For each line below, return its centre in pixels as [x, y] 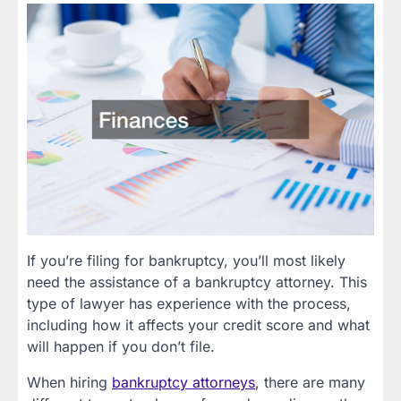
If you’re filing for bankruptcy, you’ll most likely [186, 260]
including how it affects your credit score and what [198, 324]
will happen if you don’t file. [121, 346]
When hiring [69, 382]
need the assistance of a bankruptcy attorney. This [197, 282]
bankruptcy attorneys [183, 382]
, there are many [310, 382]
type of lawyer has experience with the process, [189, 303]
